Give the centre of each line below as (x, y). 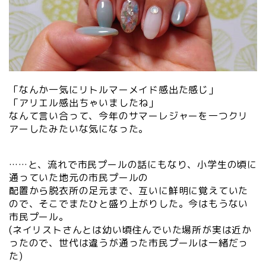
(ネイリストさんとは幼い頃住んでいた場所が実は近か (130, 230)
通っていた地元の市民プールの (79, 178)
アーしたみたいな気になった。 (79, 129)
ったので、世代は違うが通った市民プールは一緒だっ (129, 243)
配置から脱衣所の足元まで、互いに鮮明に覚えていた (129, 191)
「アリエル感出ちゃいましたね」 (84, 102)
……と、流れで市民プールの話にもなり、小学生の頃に (133, 165)
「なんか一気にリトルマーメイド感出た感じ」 (114, 89)
